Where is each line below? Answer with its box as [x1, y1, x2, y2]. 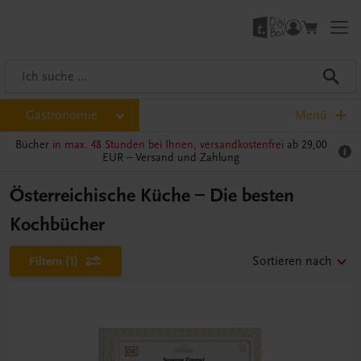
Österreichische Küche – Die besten [10, 184, 294, 207]
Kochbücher [10, 213, 105, 236]
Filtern [29, 254, 62, 268]
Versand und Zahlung [135, 151, 239, 164]
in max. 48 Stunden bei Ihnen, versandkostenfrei [52, 138, 284, 151]
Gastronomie [26, 108, 98, 122]
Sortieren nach [252, 254, 332, 268]
